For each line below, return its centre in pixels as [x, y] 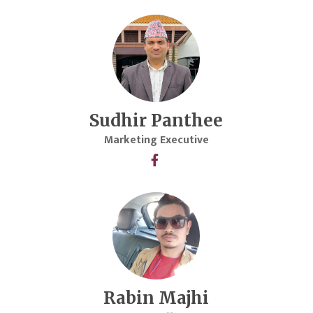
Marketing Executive [156, 140]
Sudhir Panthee [156, 121]
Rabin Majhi [156, 298]
